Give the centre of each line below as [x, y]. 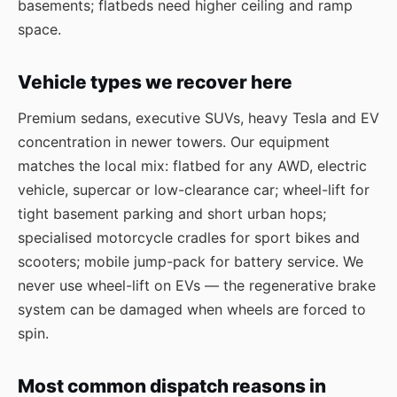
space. [39, 29]
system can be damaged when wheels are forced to [192, 309]
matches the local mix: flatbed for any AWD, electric [192, 166]
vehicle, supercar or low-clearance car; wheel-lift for [194, 190]
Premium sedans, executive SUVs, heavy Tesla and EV [198, 118]
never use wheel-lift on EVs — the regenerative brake [197, 285]
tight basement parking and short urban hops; [172, 214]
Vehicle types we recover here [155, 82]
